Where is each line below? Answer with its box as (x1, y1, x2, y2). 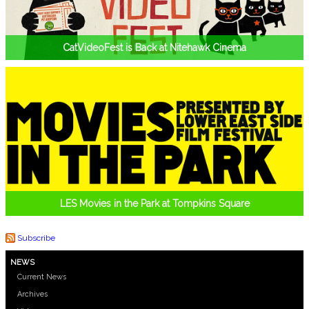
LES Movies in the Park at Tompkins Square (59, 198, 250, 209)
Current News (17, 272, 66, 281)
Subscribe (17, 232, 55, 243)
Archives (17, 289, 48, 299)
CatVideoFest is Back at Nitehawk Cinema (63, 42, 246, 53)
